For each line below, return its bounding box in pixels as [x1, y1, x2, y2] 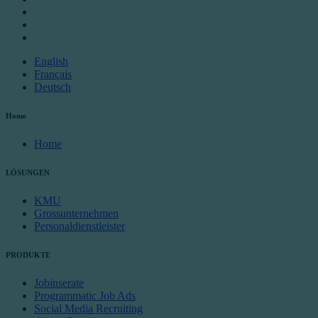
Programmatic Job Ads [34, 290, 136, 302]
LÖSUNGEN [6, 168, 50, 177]
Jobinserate [34, 277, 84, 290]
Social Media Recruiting [34, 302, 143, 315]
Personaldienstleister [34, 220, 125, 233]
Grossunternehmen [34, 207, 119, 220]
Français [34, 68, 72, 81]
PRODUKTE [6, 251, 50, 260]
